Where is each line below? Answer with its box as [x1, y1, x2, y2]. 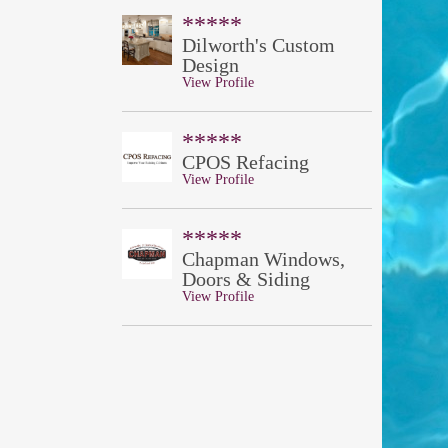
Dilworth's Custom [182, 34, 335, 56]
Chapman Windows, [182, 248, 345, 270]
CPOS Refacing [182, 151, 309, 173]
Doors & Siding [182, 268, 310, 290]
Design [182, 54, 239, 76]
